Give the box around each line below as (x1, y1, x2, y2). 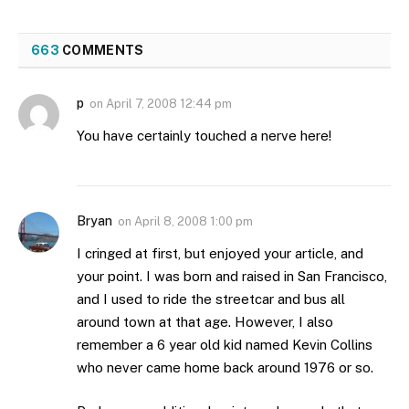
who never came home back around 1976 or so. (77, 360, 373, 376)
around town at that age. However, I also (77, 314, 333, 330)
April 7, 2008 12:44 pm (106, 97, 232, 111)
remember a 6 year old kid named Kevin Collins (77, 337, 372, 353)
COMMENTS (58, 43, 144, 58)
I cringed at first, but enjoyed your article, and (77, 246, 363, 262)
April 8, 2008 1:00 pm (134, 215, 253, 229)
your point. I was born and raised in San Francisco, (77, 268, 387, 285)
